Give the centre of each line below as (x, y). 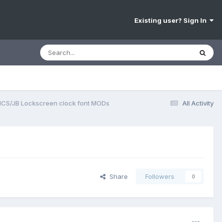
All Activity (198, 103)
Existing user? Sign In (172, 21)
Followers (160, 177)
